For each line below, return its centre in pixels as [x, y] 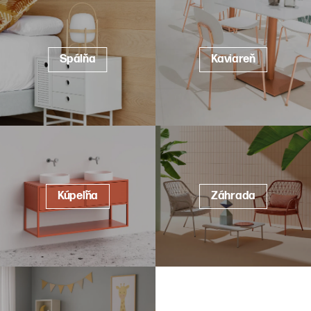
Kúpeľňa [78, 196]
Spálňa [78, 59]
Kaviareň [233, 59]
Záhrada [233, 196]
